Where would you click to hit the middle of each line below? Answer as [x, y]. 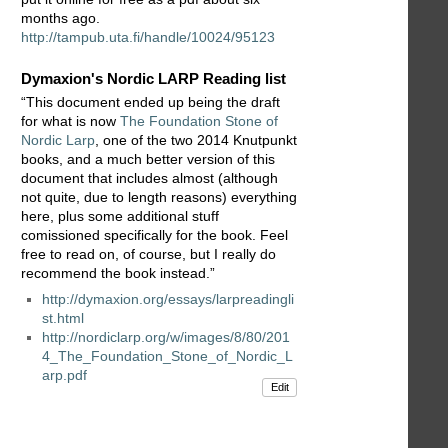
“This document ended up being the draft [150, 102]
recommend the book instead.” [118, 273]
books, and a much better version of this [148, 159]
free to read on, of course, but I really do [148, 254]
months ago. [60, 18]
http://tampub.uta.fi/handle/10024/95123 [148, 37]
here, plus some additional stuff [120, 216]
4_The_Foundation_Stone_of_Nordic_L [167, 356]
